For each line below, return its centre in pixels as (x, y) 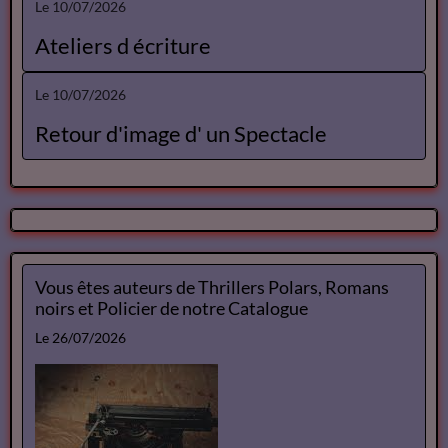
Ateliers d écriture (123, 46)
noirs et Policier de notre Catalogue (234, 309)
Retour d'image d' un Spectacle (181, 134)
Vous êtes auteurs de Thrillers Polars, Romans (212, 288)
